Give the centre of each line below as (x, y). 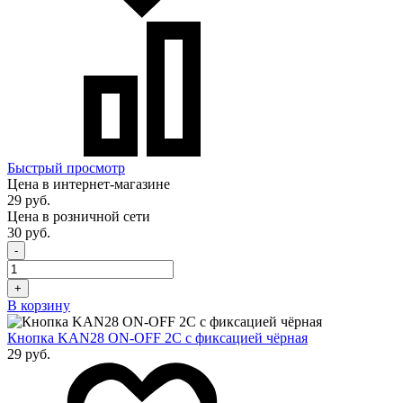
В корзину (39, 305)
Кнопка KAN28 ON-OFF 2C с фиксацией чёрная (157, 337)
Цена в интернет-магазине (89, 184)
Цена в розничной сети (79, 216)
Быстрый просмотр (66, 167)
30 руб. (29, 232)
